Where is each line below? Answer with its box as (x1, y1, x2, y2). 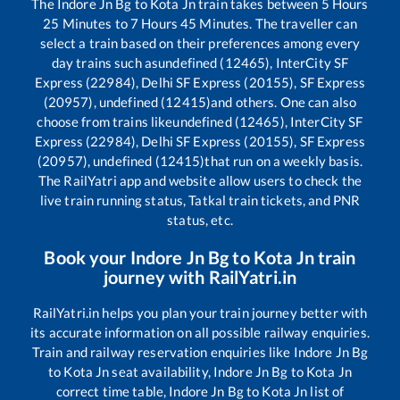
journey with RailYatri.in (103, 265, 297, 287)
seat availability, (109, 362, 213, 379)
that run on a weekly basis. (204, 152, 362, 169)
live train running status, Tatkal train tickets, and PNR (39, 191, 361, 208)
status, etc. (167, 211, 233, 228)
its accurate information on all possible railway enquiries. (30, 323, 370, 340)
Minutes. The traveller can (196, 14, 357, 31)
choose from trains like (37, 112, 173, 129)
